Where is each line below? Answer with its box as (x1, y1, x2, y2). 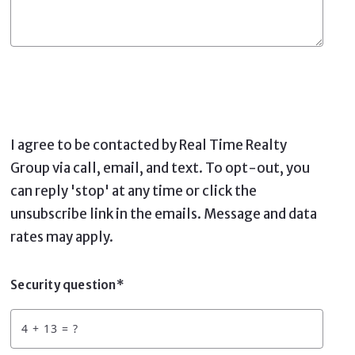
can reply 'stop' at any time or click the (10, 181, 258, 200)
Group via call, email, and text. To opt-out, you (10, 158, 311, 177)
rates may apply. (10, 227, 114, 246)
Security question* (10, 277, 124, 292)
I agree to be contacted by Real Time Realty (10, 136, 288, 154)
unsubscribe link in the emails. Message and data (10, 204, 318, 223)
